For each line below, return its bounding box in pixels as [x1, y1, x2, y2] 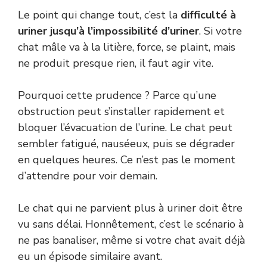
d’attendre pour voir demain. [18, 169, 157, 184]
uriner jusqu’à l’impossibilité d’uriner [18, 24, 199, 39]
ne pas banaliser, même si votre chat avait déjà [18, 233, 245, 248]
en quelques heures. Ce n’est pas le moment [18, 153, 235, 167]
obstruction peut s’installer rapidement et [18, 104, 225, 119]
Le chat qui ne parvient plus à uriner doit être [18, 201, 243, 216]
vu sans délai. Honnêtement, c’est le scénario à [18, 217, 244, 232]
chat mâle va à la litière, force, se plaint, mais [18, 40, 235, 55]
